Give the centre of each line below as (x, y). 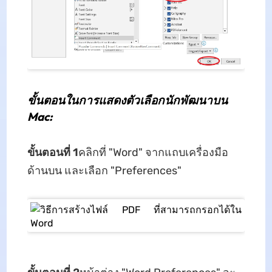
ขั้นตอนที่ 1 (53, 153)
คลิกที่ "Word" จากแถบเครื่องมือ (153, 153)
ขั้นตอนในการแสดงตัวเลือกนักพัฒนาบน (127, 100)
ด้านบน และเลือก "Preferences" (104, 171)
